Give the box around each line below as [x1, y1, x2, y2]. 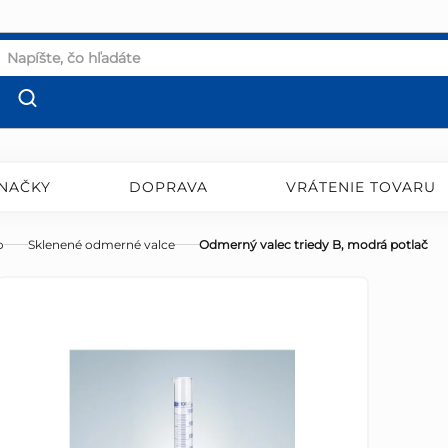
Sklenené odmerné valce [28, 237, 175, 253]
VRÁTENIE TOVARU [286, 178, 437, 197]
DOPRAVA [128, 178, 208, 197]
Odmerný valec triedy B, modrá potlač [199, 237, 428, 253]
